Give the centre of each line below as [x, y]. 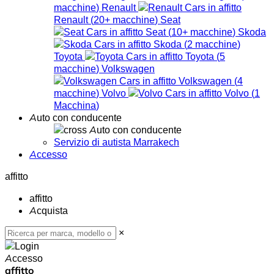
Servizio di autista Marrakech [117, 142]
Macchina [75, 105]
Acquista [49, 210]
